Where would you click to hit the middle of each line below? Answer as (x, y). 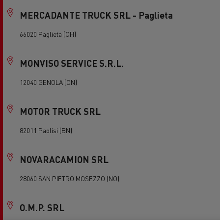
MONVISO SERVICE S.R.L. (72, 63)
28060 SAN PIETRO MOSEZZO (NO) (69, 179)
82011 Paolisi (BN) (46, 130)
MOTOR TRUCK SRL (60, 111)
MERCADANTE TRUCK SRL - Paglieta (96, 15)
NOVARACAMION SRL (64, 159)
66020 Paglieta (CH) (48, 34)
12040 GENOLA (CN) (48, 82)
